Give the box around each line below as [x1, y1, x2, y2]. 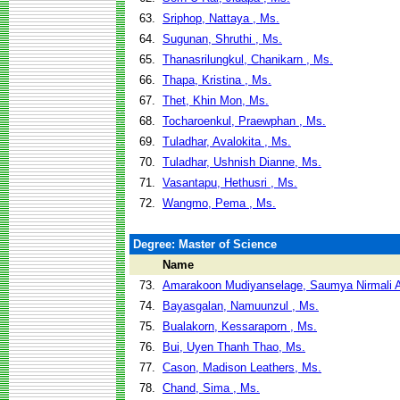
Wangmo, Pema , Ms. [162, 196, 276, 210]
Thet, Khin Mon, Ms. [162, 94, 269, 107]
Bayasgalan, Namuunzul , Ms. [162, 299, 319, 312]
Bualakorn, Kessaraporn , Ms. [162, 320, 317, 333]
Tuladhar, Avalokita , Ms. [162, 135, 291, 148]
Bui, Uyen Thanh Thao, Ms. [162, 340, 305, 354]
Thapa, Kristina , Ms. [162, 73, 271, 87]
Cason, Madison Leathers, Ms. [162, 361, 321, 374]
